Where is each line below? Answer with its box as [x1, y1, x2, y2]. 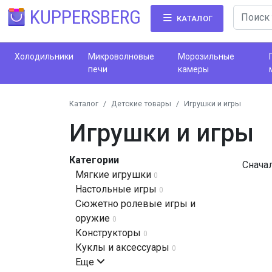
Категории [69, 154, 119, 166]
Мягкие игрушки [75, 169, 151, 180]
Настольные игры [75, 183, 157, 195]
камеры [177, 64, 209, 74]
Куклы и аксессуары [75, 242, 169, 253]
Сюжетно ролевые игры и [75, 198, 195, 209]
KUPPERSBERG [25, 5, 141, 29]
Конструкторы [75, 227, 141, 239]
